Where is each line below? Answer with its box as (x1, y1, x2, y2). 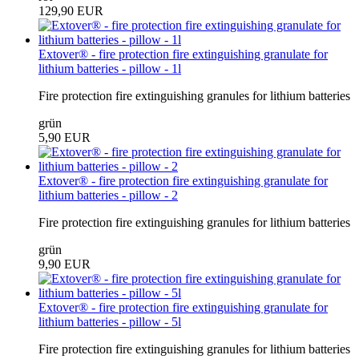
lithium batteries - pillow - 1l (38, 61, 181, 75)
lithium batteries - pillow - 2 (38, 188, 178, 202)
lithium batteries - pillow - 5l (38, 314, 181, 329)
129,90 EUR (38, 3, 103, 18)
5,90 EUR (38, 130, 91, 144)
